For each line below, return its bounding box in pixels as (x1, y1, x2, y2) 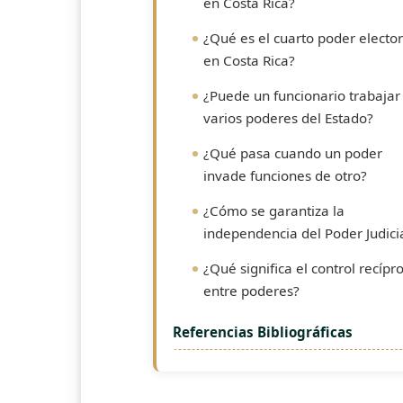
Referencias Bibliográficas (173, 323, 353, 341)
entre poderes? (203, 282, 300, 300)
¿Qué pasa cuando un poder (203, 144, 382, 162)
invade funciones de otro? (203, 166, 367, 184)
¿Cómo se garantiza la (203, 201, 345, 219)
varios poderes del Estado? (203, 109, 373, 127)
